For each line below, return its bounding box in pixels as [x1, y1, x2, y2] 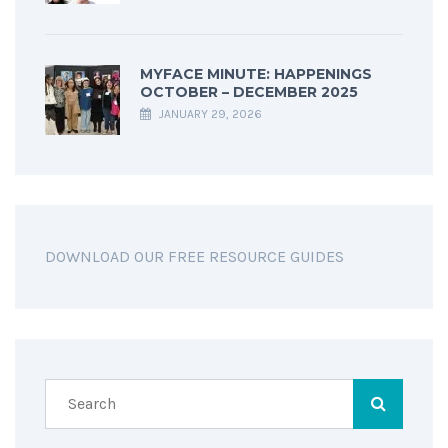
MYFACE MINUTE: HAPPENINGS [140, 65, 372, 84]
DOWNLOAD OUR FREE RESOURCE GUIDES [45, 247, 344, 267]
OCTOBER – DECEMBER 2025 [140, 83, 358, 102]
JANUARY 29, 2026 [156, 107, 262, 122]
